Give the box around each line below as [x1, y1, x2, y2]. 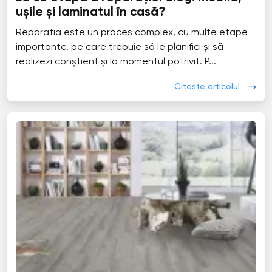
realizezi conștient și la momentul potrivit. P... [15, 57, 216, 67]
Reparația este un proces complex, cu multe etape [15, 28, 248, 38]
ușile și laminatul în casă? [15, 6, 166, 19]
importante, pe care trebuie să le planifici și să [15, 42, 223, 53]
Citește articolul [174, 82, 240, 91]
